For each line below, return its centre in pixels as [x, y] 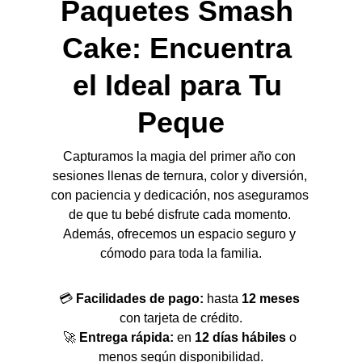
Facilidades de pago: [140, 299]
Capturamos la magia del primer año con [181, 156]
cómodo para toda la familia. [181, 253]
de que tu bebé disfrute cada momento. [181, 215]
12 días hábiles [240, 337]
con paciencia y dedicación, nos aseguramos [181, 195]
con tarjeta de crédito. [181, 318]
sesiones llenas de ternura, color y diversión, [181, 176]
